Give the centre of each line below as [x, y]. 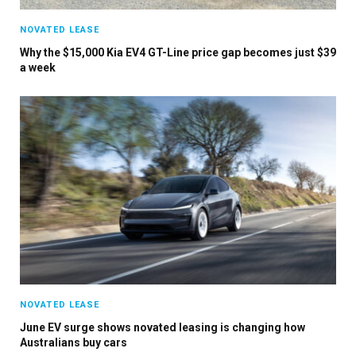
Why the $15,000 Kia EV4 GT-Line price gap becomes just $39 [178, 52]
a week [38, 67]
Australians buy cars [74, 342]
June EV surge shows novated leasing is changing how [163, 327]
